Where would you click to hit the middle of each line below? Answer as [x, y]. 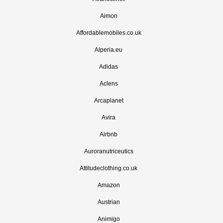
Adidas [109, 67]
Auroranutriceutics [109, 151]
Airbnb [109, 134]
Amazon [109, 185]
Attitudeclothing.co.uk [109, 168]
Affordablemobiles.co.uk [109, 33]
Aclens [109, 84]
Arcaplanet [109, 101]
